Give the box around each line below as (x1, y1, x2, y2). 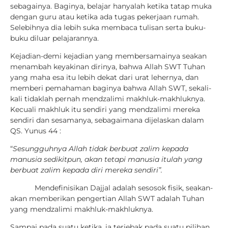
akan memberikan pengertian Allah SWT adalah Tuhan (10, 193, 204, 203)
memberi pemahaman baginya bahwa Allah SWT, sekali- (10, 83, 211, 93)
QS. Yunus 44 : (10, 126, 61, 135)
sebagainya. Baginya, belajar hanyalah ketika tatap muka (10, 1, 212, 11)
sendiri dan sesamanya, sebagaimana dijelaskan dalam (10, 115, 204, 125)
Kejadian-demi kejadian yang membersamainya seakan (10, 51, 207, 61)
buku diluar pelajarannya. (10, 33, 99, 43)
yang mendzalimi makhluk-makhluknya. (10, 204, 153, 214)
